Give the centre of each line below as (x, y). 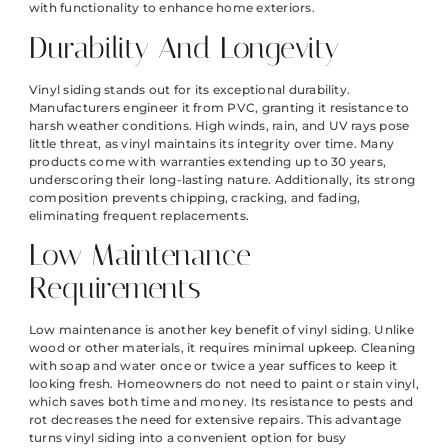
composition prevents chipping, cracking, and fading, (195, 197)
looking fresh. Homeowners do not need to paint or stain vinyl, (224, 384)
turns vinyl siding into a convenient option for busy (188, 438)
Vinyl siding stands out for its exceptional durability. (190, 89)
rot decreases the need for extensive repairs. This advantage (215, 420)
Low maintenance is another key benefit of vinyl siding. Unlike (221, 330)
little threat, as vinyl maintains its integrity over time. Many (212, 143)
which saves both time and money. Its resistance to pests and (221, 402)
